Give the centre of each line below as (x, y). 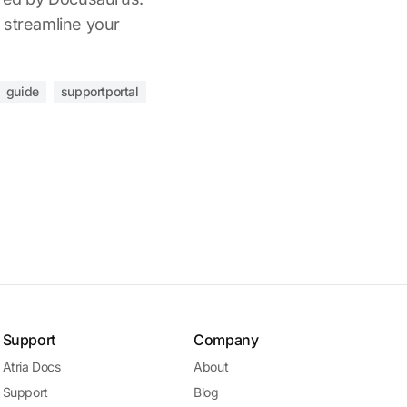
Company (226, 340)
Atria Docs (31, 367)
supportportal (99, 91)
